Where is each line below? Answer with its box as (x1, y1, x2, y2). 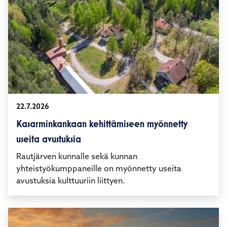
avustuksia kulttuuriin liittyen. (16, 199, 125, 207)
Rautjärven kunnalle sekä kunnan (16, 174, 137, 183)
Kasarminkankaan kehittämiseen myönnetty (16, 139, 187, 152)
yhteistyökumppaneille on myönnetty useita (16, 186, 181, 195)
